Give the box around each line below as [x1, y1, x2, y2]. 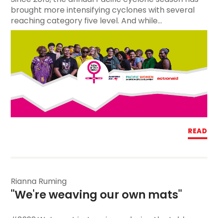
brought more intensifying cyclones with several [11, 4, 195, 16]
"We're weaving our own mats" [11, 186, 182, 202]
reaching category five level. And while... [11, 15, 163, 27]
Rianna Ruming [11, 176, 67, 187]
